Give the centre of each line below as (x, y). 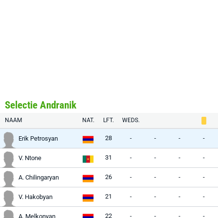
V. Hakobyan (36, 197)
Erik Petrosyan (38, 138)
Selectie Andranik (41, 105)
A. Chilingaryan (39, 177)
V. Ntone (30, 158)
